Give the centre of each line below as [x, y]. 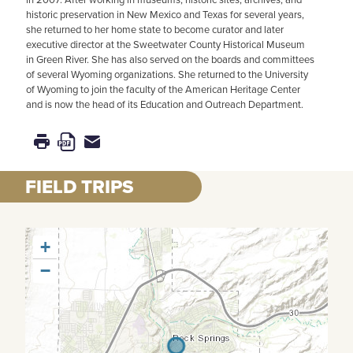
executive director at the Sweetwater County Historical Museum [165, 44]
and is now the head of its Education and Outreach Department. [165, 104]
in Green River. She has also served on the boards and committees [170, 59]
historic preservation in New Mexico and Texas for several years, [165, 14]
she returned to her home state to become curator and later [155, 29]
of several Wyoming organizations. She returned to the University [167, 74]
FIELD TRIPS [80, 186]
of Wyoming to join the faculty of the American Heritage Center [163, 89]
